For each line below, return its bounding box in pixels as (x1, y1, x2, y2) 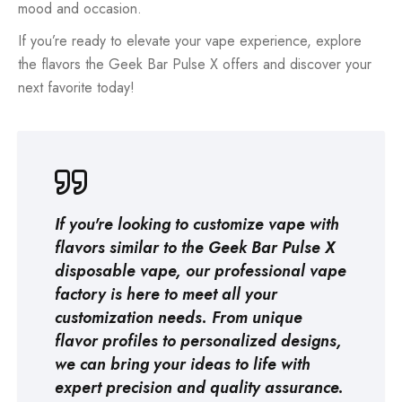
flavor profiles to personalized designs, (55, 328, 342, 353)
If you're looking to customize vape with (55, 212, 339, 236)
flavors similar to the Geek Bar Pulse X (55, 235, 335, 259)
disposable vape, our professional (55, 258, 310, 283)
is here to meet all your (106, 282, 277, 306)
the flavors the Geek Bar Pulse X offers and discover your (18, 53, 371, 74)
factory (55, 282, 106, 306)
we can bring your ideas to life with (55, 352, 310, 376)
